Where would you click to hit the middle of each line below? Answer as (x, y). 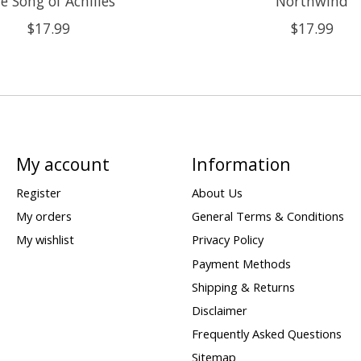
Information (241, 164)
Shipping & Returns (243, 286)
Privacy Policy (227, 240)
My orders (44, 216)
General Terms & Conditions (268, 216)
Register (38, 193)
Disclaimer (219, 310)
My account (62, 164)
